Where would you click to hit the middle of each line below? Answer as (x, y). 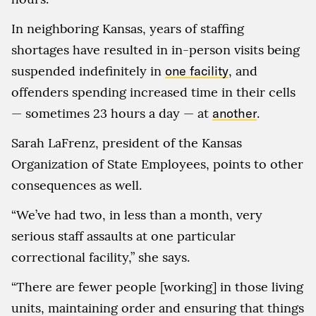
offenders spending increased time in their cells (153, 92)
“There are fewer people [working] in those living (157, 287)
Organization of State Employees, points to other (157, 164)
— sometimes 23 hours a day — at (112, 113)
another (235, 113)
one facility (197, 71)
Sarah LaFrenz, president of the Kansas (127, 143)
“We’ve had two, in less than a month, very (137, 215)
